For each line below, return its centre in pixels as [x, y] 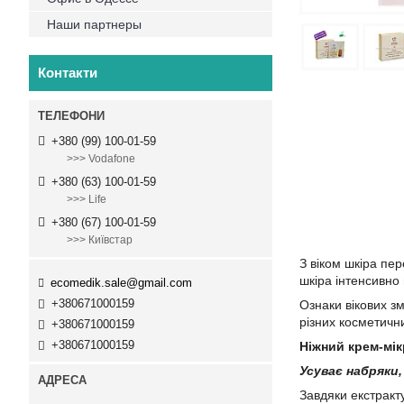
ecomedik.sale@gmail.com [121, 282]
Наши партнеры [94, 24]
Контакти [68, 73]
